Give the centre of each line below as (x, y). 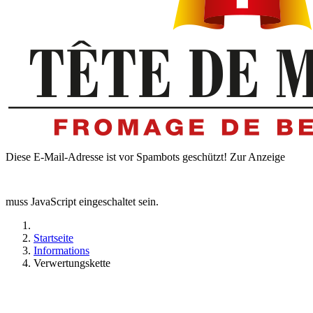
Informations (61, 250)
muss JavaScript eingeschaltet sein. (82, 202)
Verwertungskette (72, 263)
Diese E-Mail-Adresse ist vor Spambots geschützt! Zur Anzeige (145, 157)
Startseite (53, 238)
